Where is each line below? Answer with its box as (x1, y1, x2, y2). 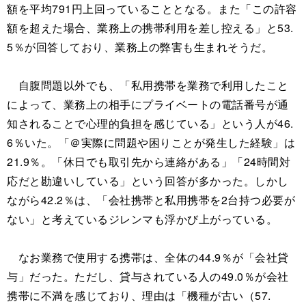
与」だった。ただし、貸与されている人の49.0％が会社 (7, 268, 289, 285)
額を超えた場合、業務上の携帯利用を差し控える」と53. (7, 20, 294, 36)
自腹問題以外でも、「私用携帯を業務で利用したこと (7, 77, 289, 94)
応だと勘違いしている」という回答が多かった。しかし (7, 173, 289, 189)
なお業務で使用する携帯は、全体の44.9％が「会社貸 (7, 249, 289, 266)
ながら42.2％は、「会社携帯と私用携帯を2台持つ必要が (7, 192, 295, 208)
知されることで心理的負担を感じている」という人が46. (7, 115, 294, 132)
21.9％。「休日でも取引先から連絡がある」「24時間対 (7, 154, 290, 170)
